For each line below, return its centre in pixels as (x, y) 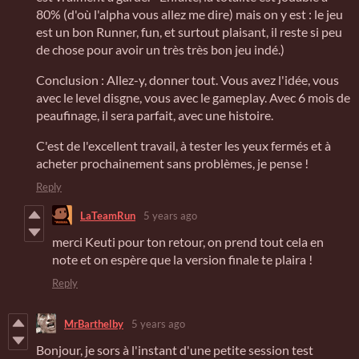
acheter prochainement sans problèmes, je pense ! (172, 163)
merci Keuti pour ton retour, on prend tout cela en (188, 242)
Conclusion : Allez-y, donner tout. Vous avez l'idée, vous (188, 80)
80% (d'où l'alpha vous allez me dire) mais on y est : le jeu (190, 14)
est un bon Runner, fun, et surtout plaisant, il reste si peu (189, 32)
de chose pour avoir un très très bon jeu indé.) (160, 50)
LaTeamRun (108, 215)
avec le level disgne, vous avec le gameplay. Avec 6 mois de (193, 98)
